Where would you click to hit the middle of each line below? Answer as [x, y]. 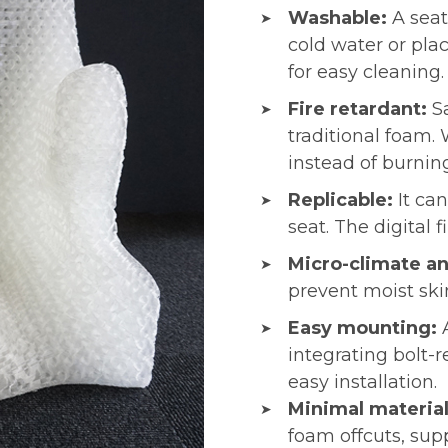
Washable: [340, 17]
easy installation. [363, 381]
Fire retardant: [360, 108]
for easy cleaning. [366, 71]
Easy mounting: [365, 327]
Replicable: [343, 199]
